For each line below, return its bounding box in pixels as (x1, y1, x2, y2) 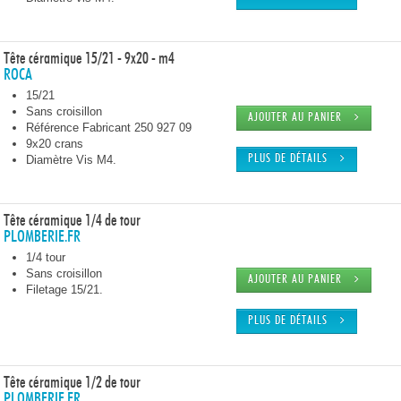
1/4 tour (26, 251, 65, 264)
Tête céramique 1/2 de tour (4, 375, 141, 391)
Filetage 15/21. (26, 283, 103, 296)
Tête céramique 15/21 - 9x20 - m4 (4, 51, 175, 67)
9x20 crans (26, 137, 83, 150)
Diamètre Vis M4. (26, 153, 116, 166)
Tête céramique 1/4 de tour (4, 213, 141, 229)
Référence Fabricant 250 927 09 (26, 121, 192, 134)
